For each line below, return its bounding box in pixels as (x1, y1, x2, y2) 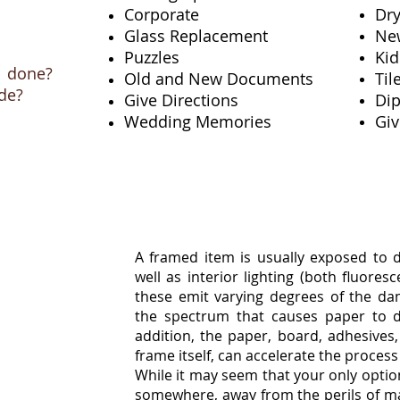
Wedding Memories (124, 111, 303, 132)
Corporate (124, 4, 199, 25)
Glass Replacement (124, 25, 272, 46)
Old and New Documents (124, 68, 318, 89)
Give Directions (124, 89, 252, 111)
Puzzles (124, 46, 184, 68)
